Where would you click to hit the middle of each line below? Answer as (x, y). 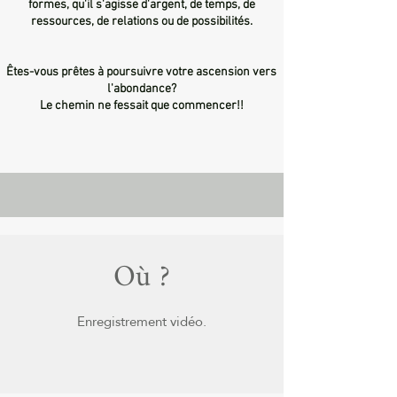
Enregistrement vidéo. (142, 321)
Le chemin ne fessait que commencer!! (141, 105)
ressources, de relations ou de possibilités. (141, 21)
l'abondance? (141, 89)
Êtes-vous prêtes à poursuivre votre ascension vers (141, 72)
